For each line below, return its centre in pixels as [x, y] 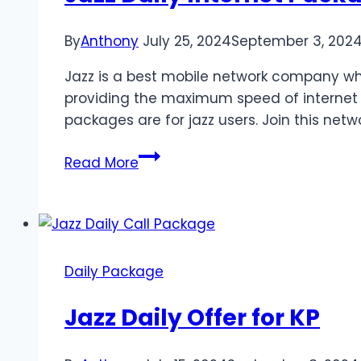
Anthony [110, 41]
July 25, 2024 [187, 41]
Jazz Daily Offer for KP [192, 318]
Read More [102, 163]
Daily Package [114, 272]
